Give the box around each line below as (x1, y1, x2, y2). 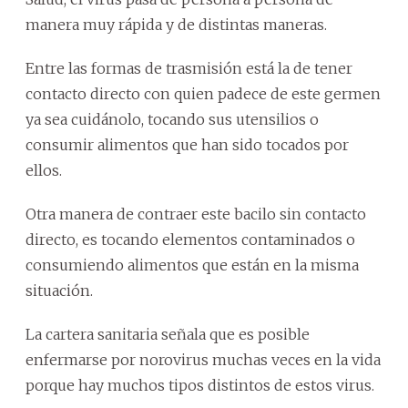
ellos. (25, 161, 62, 180)
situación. (25, 281, 93, 301)
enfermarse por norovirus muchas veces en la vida (25, 351, 381, 370)
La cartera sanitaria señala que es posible (25, 325, 310, 344)
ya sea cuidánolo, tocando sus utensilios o (25, 110, 319, 129)
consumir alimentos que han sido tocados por (25, 136, 349, 155)
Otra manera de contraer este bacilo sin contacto (25, 205, 366, 224)
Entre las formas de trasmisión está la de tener (25, 59, 352, 78)
